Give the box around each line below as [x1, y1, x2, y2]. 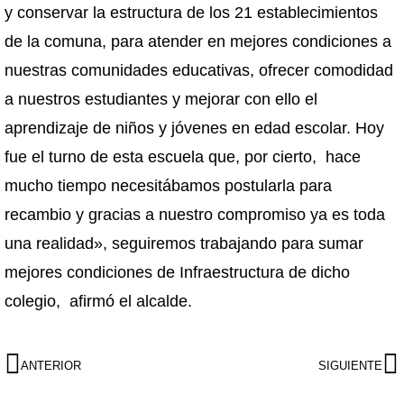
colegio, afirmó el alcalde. [5, 292, 192, 310]
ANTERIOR [21, 358, 81, 372]
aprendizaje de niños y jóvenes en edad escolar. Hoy [5, 119, 384, 137]
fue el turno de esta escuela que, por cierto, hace [5, 148, 361, 166]
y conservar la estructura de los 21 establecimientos [5, 4, 378, 22]
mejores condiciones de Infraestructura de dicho [5, 263, 350, 281]
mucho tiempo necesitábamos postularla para [5, 177, 332, 195]
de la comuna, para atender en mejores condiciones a [5, 32, 391, 50]
